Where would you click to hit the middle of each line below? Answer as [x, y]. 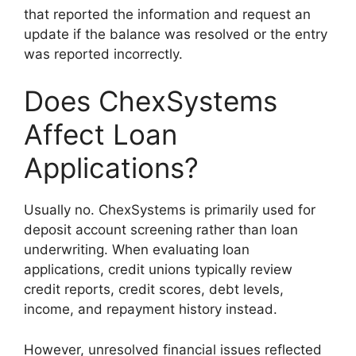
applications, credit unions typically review [158, 270]
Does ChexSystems [151, 101]
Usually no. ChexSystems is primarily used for [170, 210]
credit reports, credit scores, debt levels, [154, 290]
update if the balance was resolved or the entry [176, 34]
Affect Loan [101, 135]
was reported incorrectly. [103, 54]
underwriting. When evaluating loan [137, 250]
